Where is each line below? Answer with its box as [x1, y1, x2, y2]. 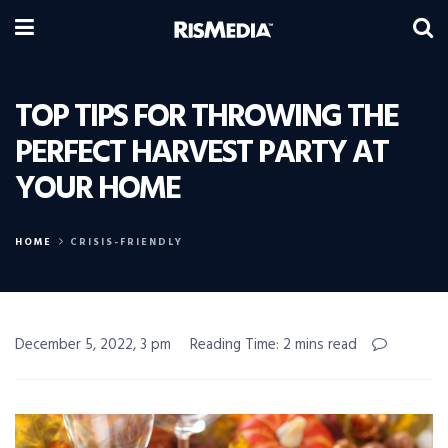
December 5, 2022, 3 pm [15, 333, 171, 357]
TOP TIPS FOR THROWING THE [15, 92, 398, 143]
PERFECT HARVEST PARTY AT [15, 128, 388, 179]
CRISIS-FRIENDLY [70, 234, 183, 250]
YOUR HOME [15, 164, 180, 215]
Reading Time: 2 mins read [190, 333, 357, 357]
